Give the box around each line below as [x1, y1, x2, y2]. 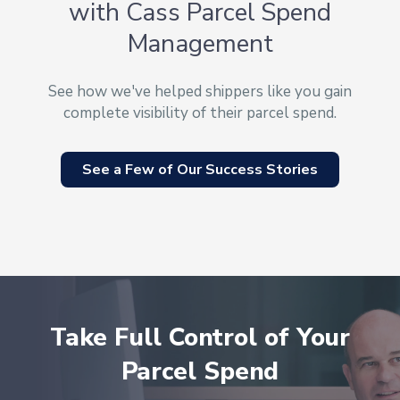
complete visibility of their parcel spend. [63, 102, 337, 123]
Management [127, 26, 273, 61]
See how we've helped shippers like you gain [48, 80, 352, 102]
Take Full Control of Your [49, 320, 351, 354]
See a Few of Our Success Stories [82, 159, 318, 179]
